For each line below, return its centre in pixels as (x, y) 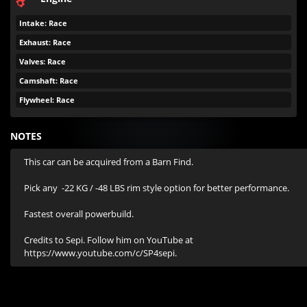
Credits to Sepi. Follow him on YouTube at (109, 240)
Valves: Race (42, 61)
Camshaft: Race (49, 81)
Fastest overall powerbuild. (79, 214)
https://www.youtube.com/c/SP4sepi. (100, 253)
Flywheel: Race (47, 100)
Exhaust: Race (45, 42)
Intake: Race (43, 23)
